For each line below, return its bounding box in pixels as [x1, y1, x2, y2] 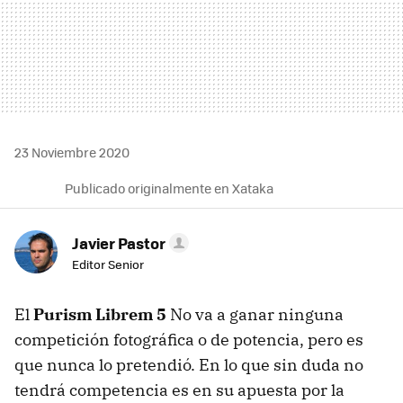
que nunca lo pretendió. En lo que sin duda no [14, 354, 363, 375]
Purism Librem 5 [33, 303, 166, 325]
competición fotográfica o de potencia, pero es [14, 328, 363, 350]
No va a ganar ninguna [166, 303, 344, 325]
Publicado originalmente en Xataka [65, 178, 273, 197]
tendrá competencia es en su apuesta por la [14, 379, 345, 400]
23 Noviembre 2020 [14, 142, 130, 161]
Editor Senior [72, 255, 144, 273]
